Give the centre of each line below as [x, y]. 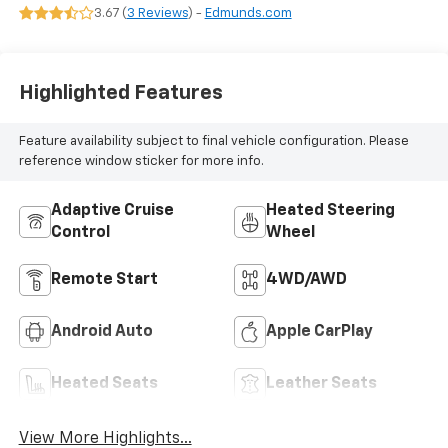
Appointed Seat [125, 27]
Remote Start [104, 279]
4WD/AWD [306, 279]
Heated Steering [330, 210]
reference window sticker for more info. [141, 162]
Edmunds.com [248, 13]
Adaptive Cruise [112, 210]
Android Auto [101, 331]
